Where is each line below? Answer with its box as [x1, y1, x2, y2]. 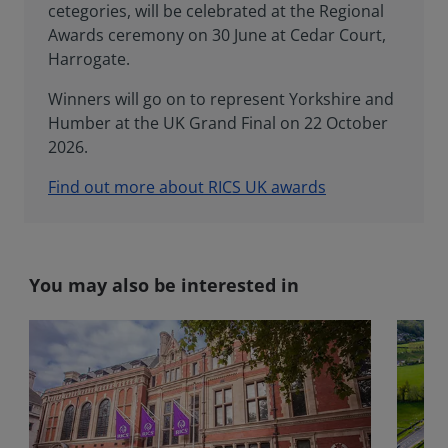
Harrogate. [48, 47, 130, 70]
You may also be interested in [29, 272, 299, 297]
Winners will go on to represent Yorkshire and [48, 87, 394, 110]
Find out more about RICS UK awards [48, 175, 326, 198]
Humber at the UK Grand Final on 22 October [48, 111, 388, 134]
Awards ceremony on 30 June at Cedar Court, [48, 23, 386, 46]
